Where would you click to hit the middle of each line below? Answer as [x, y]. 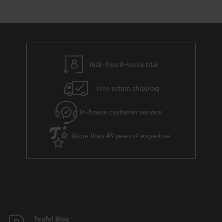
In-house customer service [121, 111]
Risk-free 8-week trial [124, 64]
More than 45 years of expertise [121, 135]
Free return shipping [128, 87]
